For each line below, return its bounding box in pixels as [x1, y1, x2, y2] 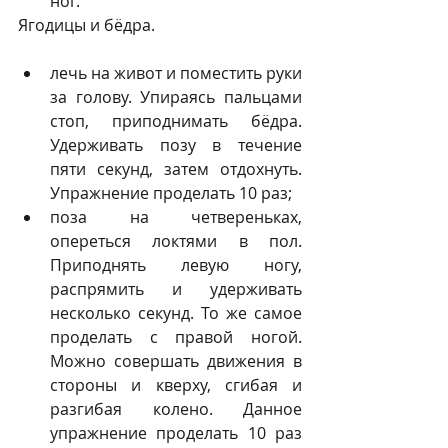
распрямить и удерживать [50, 278, 302, 300]
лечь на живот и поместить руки [50, 62, 302, 84]
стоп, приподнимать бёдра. [50, 110, 302, 132]
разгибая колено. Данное [50, 398, 302, 420]
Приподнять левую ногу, [50, 254, 302, 276]
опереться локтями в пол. [50, 230, 302, 252]
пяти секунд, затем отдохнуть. [50, 158, 302, 180]
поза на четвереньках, [50, 206, 302, 228]
